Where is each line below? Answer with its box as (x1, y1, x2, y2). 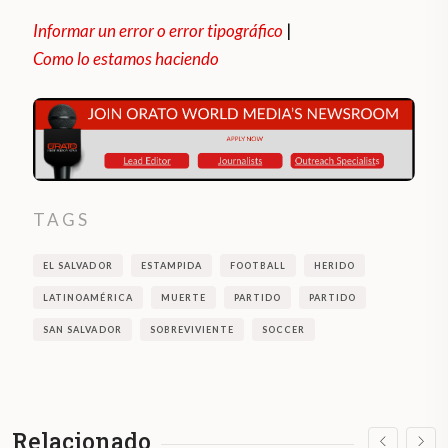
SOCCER (262, 323, 306, 335)
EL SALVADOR (43, 259, 113, 271)
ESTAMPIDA (140, 259, 202, 271)
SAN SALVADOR (43, 323, 122, 335)
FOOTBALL (229, 259, 287, 271)
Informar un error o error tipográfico (33, 20, 284, 42)
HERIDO (314, 259, 356, 271)
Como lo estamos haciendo (33, 48, 220, 70)
